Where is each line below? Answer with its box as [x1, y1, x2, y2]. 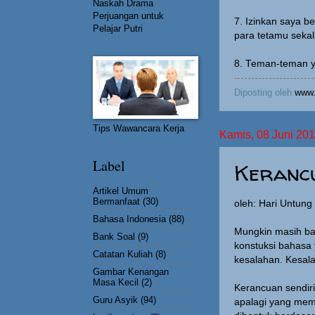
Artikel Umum [93, 185, 148, 196]
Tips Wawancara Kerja [93, 123, 184, 134]
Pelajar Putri [93, 23, 143, 34]
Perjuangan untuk [93, 11, 164, 21]
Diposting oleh [234, 86, 295, 98]
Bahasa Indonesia [93, 213, 166, 224]
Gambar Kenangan [93, 266, 169, 277]
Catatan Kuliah [93, 248, 153, 259]
